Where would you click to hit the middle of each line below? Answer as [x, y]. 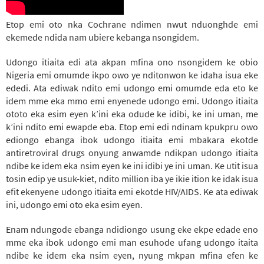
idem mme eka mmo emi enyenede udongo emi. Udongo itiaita [132, 100]
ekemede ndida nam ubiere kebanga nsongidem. [103, 37]
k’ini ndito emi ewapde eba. [62, 126]
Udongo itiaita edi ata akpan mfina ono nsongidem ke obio [132, 62]
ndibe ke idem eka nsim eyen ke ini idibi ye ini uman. [110, 165]
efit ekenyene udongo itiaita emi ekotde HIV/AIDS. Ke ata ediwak [132, 191]
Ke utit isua [236, 165]
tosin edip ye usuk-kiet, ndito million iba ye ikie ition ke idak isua [132, 178]
